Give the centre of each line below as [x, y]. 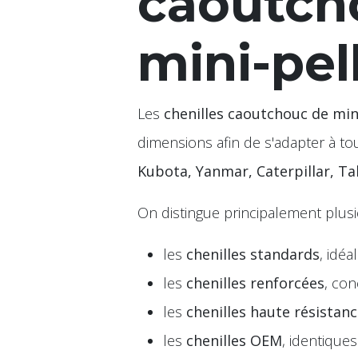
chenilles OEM [234, 340]
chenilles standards [253, 254]
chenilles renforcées [255, 283]
